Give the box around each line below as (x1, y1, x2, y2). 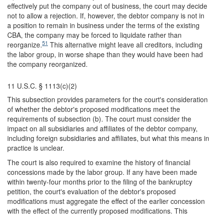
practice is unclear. (7, 143, 64, 153)
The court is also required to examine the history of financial (7, 157, 190, 167)
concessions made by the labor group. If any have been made (7, 167, 197, 177)
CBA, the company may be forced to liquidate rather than (7, 30, 182, 40)
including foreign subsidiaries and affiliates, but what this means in (7, 133, 209, 143)
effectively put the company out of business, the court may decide (7, 1, 207, 11)
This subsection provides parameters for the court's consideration (7, 94, 208, 104)
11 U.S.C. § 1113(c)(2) (7, 81, 77, 91)
